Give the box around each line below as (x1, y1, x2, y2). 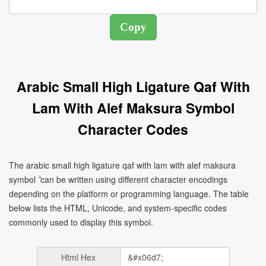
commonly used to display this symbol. (9, 216, 153, 228)
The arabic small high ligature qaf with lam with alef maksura (9, 159, 236, 171)
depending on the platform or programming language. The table (9, 188, 249, 199)
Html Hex (61, 251, 96, 263)
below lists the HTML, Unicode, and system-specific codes (9, 202, 227, 214)
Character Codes (78, 119, 188, 139)
